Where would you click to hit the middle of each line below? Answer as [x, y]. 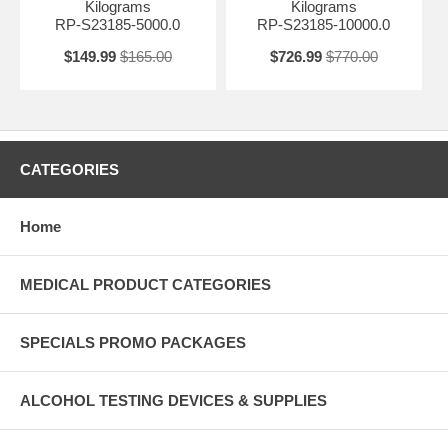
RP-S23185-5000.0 [118, 25]
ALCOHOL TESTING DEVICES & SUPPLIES [173, 401]
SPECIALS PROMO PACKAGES [133, 343]
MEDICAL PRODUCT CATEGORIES [145, 285]
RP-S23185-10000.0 [324, 25]
